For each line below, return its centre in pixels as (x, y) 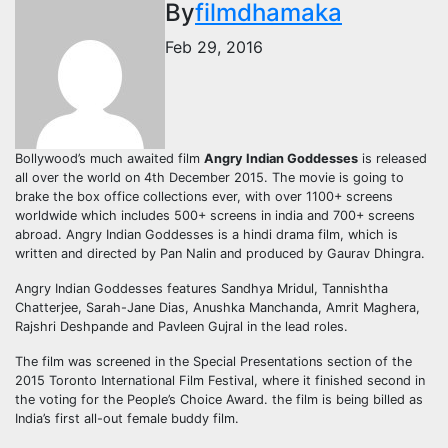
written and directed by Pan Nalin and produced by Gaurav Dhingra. (220, 253)
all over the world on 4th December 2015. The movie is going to (209, 177)
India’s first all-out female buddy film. (127, 418)
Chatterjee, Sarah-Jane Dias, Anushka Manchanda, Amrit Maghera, (217, 307)
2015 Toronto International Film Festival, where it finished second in (220, 380)
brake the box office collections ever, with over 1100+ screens (204, 196)
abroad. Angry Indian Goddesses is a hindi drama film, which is (206, 234)
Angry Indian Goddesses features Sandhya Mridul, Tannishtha (201, 288)
